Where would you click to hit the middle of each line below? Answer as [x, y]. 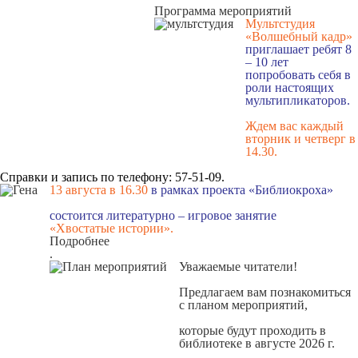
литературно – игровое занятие [193, 215]
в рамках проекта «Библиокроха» [241, 190]
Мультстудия [280, 24]
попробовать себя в [298, 75]
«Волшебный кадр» [299, 36]
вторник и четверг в [300, 139]
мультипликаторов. [298, 100]
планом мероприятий [246, 305]
